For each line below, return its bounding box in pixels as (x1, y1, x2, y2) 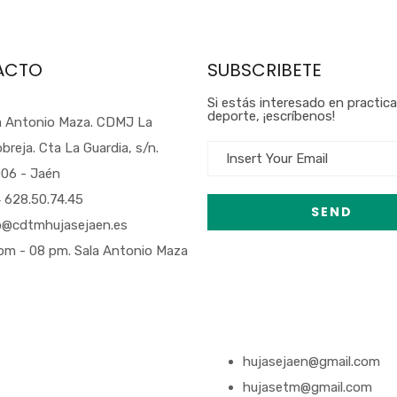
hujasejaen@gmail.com (243, 354, 380, 370)
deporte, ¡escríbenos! (207, 108, 335, 124)
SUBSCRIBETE (207, 58, 322, 82)
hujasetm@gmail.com (243, 379, 372, 395)
